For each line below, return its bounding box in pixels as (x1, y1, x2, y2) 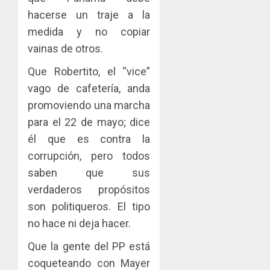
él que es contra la (28, 132, 151, 145)
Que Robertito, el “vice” (28, 64, 151, 78)
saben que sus (28, 166, 151, 179)
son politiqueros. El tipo (28, 199, 151, 213)
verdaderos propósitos (28, 183, 151, 196)
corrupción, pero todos (28, 149, 151, 162)
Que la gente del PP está (28, 239, 151, 253)
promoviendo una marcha (28, 98, 151, 111)
